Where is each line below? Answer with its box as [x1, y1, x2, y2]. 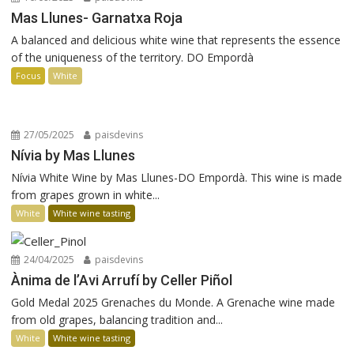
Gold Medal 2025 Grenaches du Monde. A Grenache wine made [11, 295, 336, 310]
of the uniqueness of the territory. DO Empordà [11, 50, 254, 65]
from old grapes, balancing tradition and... [11, 312, 224, 327]
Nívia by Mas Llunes [11, 147, 136, 164]
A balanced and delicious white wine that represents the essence [11, 32, 341, 47]
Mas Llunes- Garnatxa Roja [11, 9, 183, 26]
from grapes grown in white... [11, 187, 160, 202]
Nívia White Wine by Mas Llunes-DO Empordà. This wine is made [11, 170, 343, 185]
